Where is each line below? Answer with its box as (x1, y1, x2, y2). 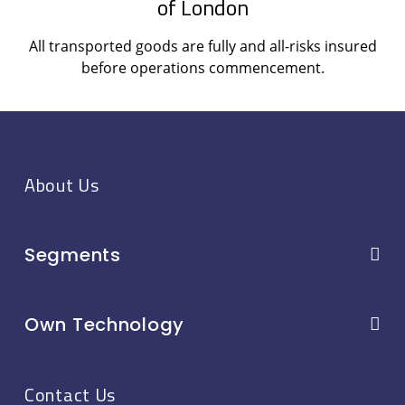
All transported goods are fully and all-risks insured (28, 35, 377, 56)
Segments (24, 241, 121, 268)
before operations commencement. (80, 57, 325, 78)
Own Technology (24, 311, 184, 337)
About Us (24, 170, 99, 199)
